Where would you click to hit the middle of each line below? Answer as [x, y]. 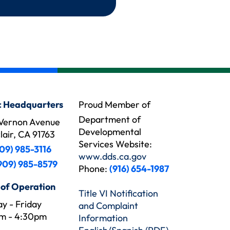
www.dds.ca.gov [112, 156]
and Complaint [108, 206]
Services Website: [115, 144]
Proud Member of [114, 104]
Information [103, 218]
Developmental [110, 132]
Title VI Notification [118, 193]
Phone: [94, 169]
